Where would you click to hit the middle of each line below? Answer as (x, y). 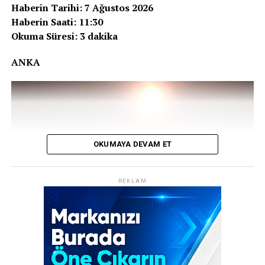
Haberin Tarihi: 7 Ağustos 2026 (82, 8)
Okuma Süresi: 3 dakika (64, 36)
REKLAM (132, 181)
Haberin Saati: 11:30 (57, 22)
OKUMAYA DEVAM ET (132, 144)
